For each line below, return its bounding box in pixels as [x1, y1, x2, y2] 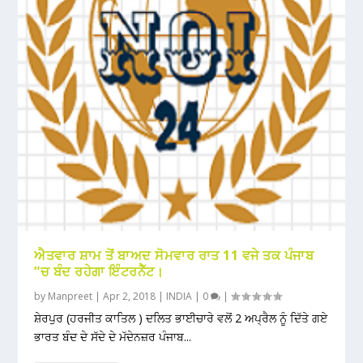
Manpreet [48, 288, 93, 303]
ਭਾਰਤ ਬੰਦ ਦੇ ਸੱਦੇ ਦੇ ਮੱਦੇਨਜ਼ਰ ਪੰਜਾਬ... [34, 328, 192, 344]
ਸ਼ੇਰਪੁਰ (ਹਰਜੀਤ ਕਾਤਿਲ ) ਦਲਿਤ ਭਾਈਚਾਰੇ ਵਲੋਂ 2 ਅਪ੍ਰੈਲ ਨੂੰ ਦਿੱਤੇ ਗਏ [34, 310, 328, 326]
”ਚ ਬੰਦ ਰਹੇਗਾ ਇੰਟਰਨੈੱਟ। [34, 262, 164, 280]
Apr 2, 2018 [103, 288, 156, 303]
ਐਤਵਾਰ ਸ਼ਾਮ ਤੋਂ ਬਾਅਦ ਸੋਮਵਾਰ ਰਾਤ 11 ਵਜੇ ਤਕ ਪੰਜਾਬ [34, 246, 314, 264]
